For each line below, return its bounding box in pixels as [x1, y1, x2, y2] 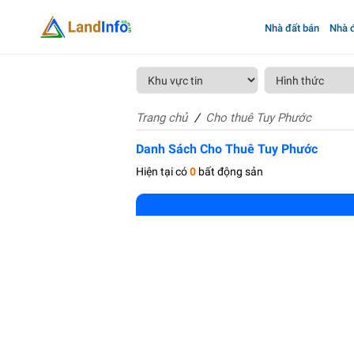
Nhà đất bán [264, 22, 319, 34]
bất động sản [196, 165, 263, 178]
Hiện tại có [136, 165, 190, 178]
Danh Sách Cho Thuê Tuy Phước [136, 141, 318, 156]
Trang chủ [136, 111, 187, 125]
